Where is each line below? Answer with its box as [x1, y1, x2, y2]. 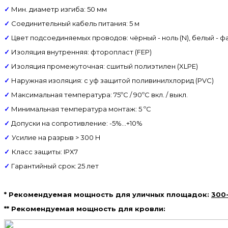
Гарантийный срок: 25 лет [10, 161, 99, 170]
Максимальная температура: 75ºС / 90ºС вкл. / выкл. [10, 90, 189, 99]
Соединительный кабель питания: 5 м [10, 19, 141, 27]
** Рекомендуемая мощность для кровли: [4, 204, 165, 213]
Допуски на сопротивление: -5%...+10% [10, 119, 142, 127]
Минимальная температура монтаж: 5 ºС [10, 104, 151, 113]
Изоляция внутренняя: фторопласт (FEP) [10, 47, 152, 56]
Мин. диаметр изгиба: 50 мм [10, 5, 107, 13]
